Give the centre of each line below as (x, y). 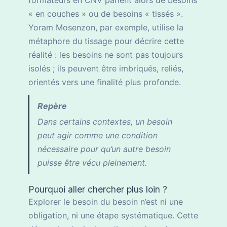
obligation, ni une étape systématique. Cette (113, 216)
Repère (52, 106)
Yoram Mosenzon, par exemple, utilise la (106, 28)
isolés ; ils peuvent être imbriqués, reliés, (106, 69)
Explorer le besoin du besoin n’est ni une (106, 202)
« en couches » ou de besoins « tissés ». (106, 14)
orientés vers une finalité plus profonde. (105, 82)
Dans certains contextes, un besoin (105, 122)
